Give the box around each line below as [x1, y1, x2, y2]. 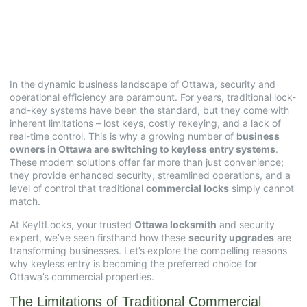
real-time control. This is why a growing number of [10, 130, 236, 143]
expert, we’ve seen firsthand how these [10, 231, 188, 243]
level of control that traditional [10, 182, 146, 195]
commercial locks [146, 182, 229, 195]
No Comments [93, 19, 147, 29]
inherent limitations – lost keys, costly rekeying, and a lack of [10, 117, 281, 130]
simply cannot [229, 182, 294, 195]
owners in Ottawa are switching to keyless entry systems [10, 143, 275, 156]
